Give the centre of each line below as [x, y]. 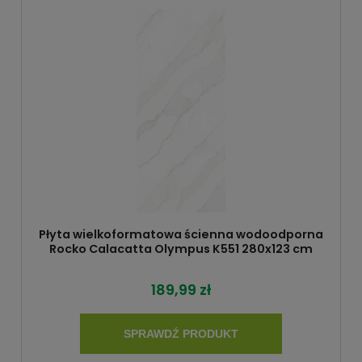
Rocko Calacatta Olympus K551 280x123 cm [181, 248]
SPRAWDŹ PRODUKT [181, 333]
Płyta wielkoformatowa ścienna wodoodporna [181, 234]
